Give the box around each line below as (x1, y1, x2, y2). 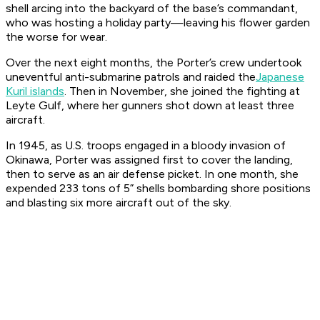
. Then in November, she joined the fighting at (64, 84, 300, 99)
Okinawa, (6, 153, 55, 167)
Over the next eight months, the (6, 56, 176, 70)
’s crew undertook (209, 56, 301, 70)
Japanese (256, 70, 304, 84)
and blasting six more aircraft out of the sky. (6, 196, 231, 210)
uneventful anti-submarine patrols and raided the (6, 70, 256, 84)
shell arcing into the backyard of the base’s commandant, (6, 1, 298, 16)
